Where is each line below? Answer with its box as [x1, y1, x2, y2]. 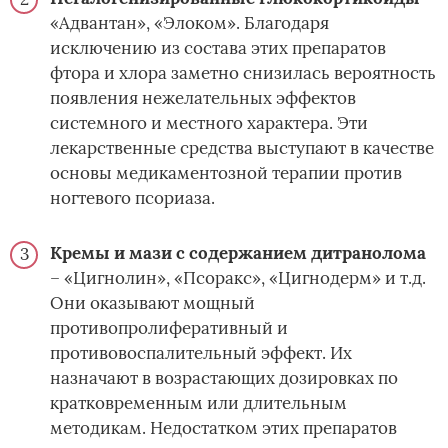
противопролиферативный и [50, 317, 288, 340]
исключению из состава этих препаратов [50, 37, 386, 60]
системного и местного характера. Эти [50, 112, 368, 135]
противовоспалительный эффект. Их [50, 342, 352, 365]
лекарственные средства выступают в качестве [50, 137, 434, 160]
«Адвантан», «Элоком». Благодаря [50, 12, 329, 35]
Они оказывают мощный [50, 292, 255, 315]
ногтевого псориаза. [50, 187, 215, 210]
